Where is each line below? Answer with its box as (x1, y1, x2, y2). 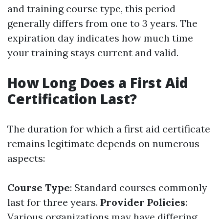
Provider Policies (100, 196, 185, 208)
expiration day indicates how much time (7, 32, 193, 44)
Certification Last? (7, 89, 137, 108)
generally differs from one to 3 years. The (7, 17, 197, 29)
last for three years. (7, 196, 100, 208)
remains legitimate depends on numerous (7, 137, 199, 150)
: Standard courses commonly (70, 181, 207, 194)
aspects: (7, 152, 45, 164)
